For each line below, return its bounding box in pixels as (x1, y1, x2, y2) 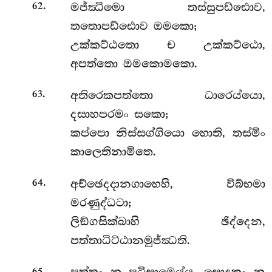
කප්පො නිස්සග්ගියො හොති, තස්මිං (70, 126, 265, 140)
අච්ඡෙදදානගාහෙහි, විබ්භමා (70, 177, 265, 191)
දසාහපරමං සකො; (70, 107, 168, 121)
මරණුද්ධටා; (70, 195, 131, 209)
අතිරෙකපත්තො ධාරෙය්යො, (70, 89, 265, 103)
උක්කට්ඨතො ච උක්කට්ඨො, (70, 38, 265, 52)
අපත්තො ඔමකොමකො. (70, 56, 197, 70)
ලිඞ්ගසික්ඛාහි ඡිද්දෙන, (70, 214, 265, 228)
